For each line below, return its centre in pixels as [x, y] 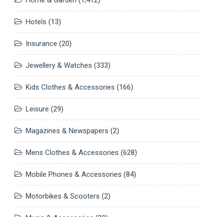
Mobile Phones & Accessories [74, 174]
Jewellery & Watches [59, 65]
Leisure [37, 109]
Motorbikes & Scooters [63, 196]
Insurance [41, 43]
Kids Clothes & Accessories [70, 87]
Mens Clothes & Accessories [72, 152]
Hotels [36, 22]
